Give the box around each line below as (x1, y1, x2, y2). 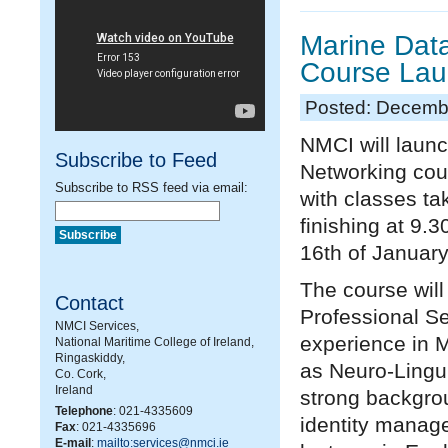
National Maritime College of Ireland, (55, 335, 254, 349)
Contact (55, 292, 124, 314)
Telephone (55, 404, 113, 418)
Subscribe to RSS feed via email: (55, 180, 248, 195)
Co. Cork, (55, 367, 106, 381)
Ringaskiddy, (55, 351, 125, 365)
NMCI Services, (55, 319, 139, 333)
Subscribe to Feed (55, 149, 217, 171)
